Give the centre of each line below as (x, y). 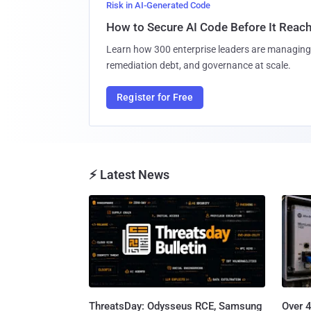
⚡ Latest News (129, 175)
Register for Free (155, 97)
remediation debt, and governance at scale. (199, 65)
